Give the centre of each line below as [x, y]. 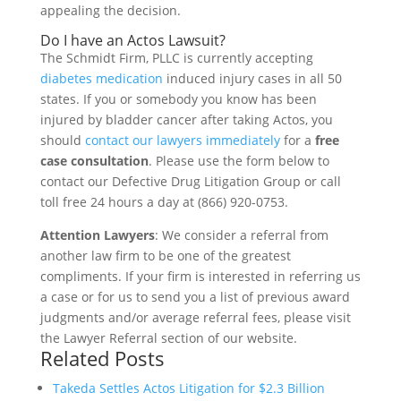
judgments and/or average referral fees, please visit [195, 317]
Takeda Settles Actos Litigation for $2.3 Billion [188, 388]
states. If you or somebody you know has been [178, 98]
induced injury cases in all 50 [252, 78]
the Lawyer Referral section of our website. [168, 337]
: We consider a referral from [241, 235]
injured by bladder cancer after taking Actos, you [186, 119]
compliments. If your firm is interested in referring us [200, 276]
